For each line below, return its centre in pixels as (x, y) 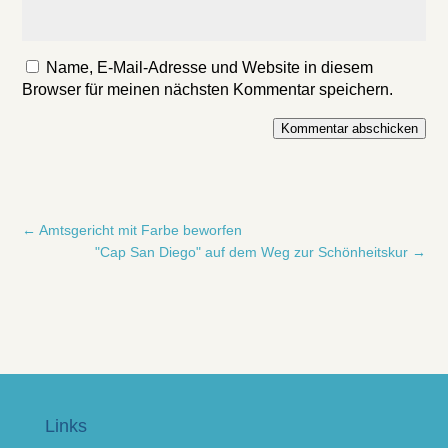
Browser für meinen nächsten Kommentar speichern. (208, 89)
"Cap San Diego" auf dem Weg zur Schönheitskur (251, 252)
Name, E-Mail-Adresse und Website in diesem (210, 67)
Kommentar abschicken (349, 128)
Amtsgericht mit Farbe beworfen (141, 230)
